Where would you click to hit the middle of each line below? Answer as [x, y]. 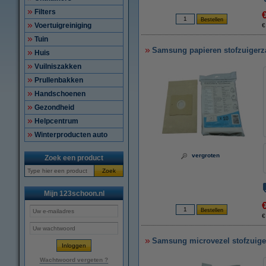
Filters [45, 12]
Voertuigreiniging [63, 26]
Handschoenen [60, 94]
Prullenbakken [59, 80]
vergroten [206, 155]
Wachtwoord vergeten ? [74, 260]
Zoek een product [74, 158]
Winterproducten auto [71, 135]
